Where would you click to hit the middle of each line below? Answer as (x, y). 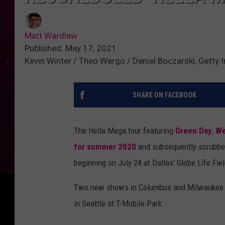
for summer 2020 (105, 147)
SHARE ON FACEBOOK (164, 95)
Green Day (194, 131)
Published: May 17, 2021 (71, 48)
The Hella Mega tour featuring (125, 131)
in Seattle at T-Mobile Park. (119, 204)
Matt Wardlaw (51, 36)
